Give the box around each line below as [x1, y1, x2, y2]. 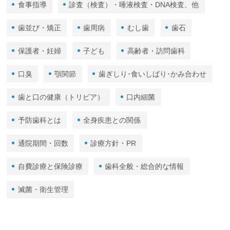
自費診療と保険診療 [17, 162, 83, 170]
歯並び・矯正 [17, 23, 61, 32]
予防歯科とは [17, 116, 61, 124]
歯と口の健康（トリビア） [17, 92, 104, 101]
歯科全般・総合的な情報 [105, 162, 184, 170]
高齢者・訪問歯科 [127, 46, 185, 55]
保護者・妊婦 [17, 46, 61, 55]
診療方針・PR [90, 139, 137, 147]
